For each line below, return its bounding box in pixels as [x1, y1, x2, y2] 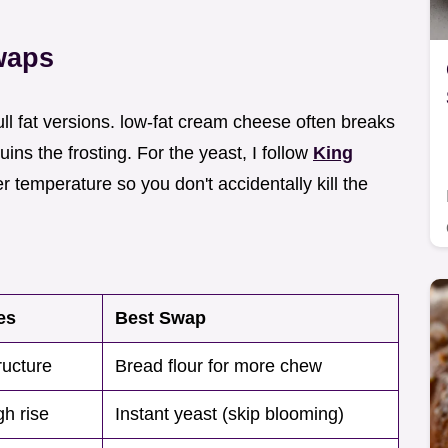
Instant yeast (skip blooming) [115, 404, 344, 425]
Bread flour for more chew [115, 356, 322, 377]
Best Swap [115, 308, 206, 329]
